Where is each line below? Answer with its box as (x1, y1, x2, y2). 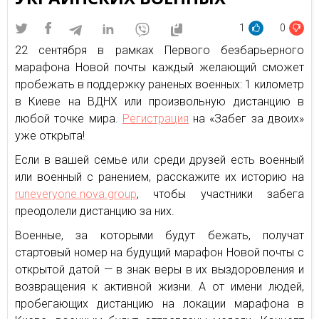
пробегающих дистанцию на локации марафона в (15, 297, 304, 310)
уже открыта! (15, 129, 85, 142)
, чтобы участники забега (137, 187, 304, 201)
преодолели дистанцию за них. (15, 204, 174, 218)
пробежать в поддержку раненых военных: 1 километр (15, 78, 304, 91)
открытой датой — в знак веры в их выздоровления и (15, 263, 304, 276)
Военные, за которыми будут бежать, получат (15, 229, 304, 242)
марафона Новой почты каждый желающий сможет (15, 61, 304, 74)
